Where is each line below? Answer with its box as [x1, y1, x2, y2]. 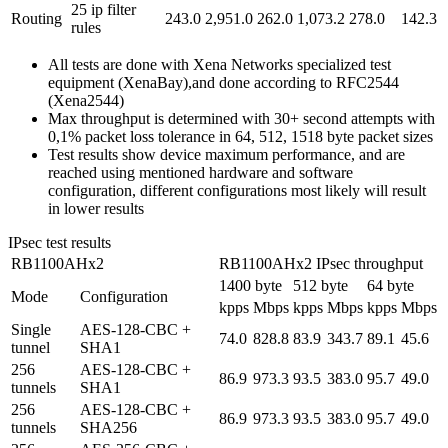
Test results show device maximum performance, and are [48, 146, 405, 164]
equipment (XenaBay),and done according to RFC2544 [48, 74, 399, 92]
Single [11, 321, 51, 339]
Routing [11, 10, 62, 28]
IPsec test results [8, 234, 111, 252]
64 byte [367, 277, 414, 295]
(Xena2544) [48, 92, 124, 110]
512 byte [293, 277, 348, 295]
